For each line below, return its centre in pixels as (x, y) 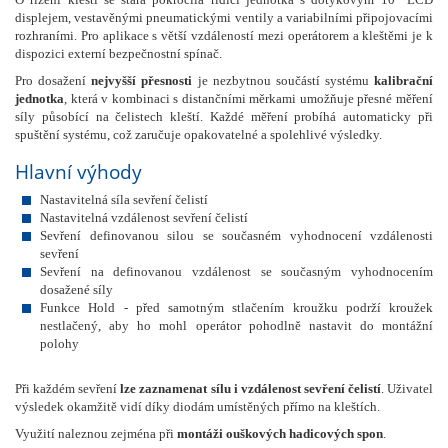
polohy (59, 343)
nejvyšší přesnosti (142, 80)
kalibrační (403, 80)
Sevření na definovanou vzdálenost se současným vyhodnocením (236, 271)
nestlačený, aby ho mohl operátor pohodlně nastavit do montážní (236, 325)
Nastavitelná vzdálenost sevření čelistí (144, 217)
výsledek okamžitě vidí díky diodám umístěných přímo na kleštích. (197, 406)
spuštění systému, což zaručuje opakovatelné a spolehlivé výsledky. (198, 134)
